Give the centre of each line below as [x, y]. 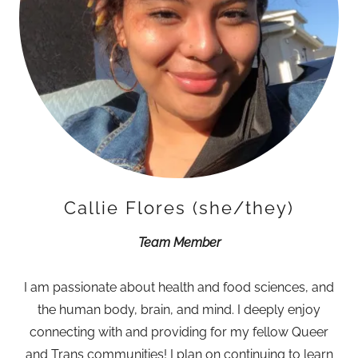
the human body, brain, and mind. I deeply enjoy [179, 310]
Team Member [179, 243]
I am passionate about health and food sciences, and [179, 287]
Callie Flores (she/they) [179, 208]
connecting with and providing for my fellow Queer [179, 332]
